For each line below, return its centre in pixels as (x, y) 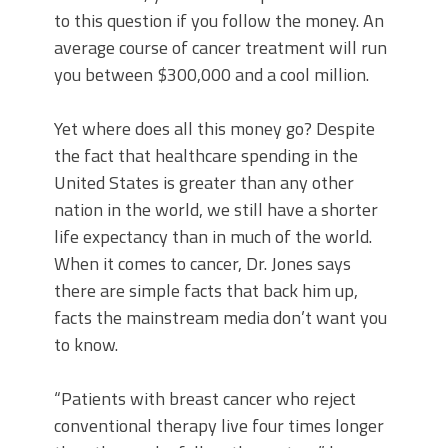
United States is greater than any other (204, 182)
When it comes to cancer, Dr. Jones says (202, 263)
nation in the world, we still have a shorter (216, 209)
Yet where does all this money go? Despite (214, 128)
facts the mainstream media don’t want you (220, 317)
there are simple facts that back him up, (206, 290)
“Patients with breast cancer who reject (205, 398)
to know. (86, 344)
